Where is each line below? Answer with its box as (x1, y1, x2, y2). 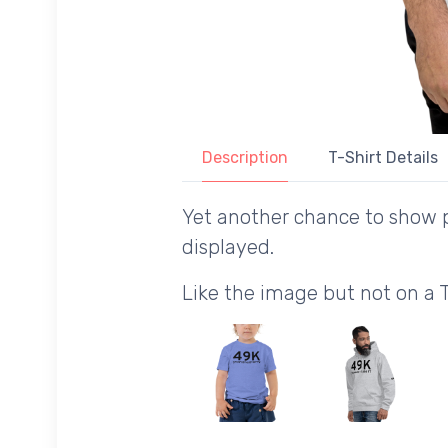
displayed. (182, 235, 274, 260)
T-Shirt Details (328, 148, 438, 168)
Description (202, 148, 288, 168)
